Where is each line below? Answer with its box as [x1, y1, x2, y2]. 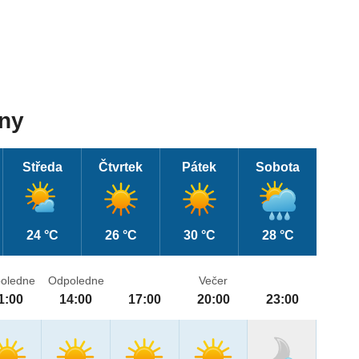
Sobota [256, 160, 301, 175]
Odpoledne [47, 274, 104, 288]
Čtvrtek [99, 160, 143, 175]
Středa [22, 160, 63, 175]
